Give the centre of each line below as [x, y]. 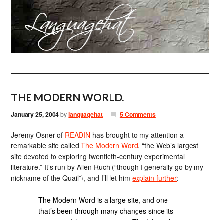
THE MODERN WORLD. [68, 97]
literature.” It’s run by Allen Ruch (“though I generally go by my [107, 167]
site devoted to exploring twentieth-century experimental [98, 156]
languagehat [86, 114]
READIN [78, 135]
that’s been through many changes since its [106, 210]
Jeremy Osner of [38, 135]
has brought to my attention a [137, 135]
